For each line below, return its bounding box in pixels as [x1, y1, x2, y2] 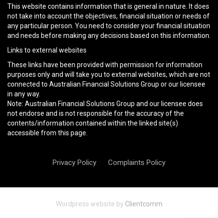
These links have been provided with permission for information [7, 60, 202, 69]
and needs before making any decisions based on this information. [7, 31, 211, 39]
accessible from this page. [7, 128, 88, 137]
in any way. [7, 90, 40, 98]
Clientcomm [125, 200, 163, 208]
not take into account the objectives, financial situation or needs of [7, 12, 210, 20]
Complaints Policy [108, 158, 165, 167]
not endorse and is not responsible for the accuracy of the [7, 109, 184, 117]
